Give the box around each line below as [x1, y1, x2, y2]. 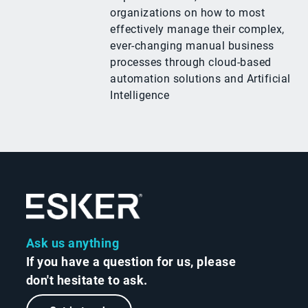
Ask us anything [25, 235, 120, 250]
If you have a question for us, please [25, 254, 236, 269]
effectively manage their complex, [110, 22, 285, 36]
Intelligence [110, 88, 169, 102]
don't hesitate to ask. [25, 272, 148, 287]
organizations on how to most [110, 5, 265, 19]
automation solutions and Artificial [110, 71, 291, 85]
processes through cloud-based [110, 55, 272, 69]
